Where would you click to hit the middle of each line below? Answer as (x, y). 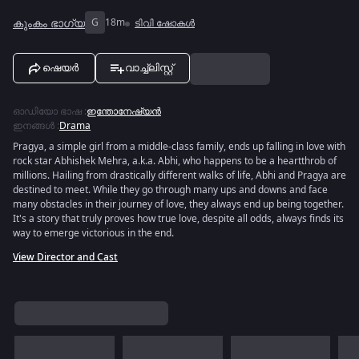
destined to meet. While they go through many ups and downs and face (170, 190)
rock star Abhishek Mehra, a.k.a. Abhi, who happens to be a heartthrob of (175, 161)
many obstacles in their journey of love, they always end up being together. (178, 204)
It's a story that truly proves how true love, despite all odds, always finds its (178, 219)
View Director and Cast (65, 257)
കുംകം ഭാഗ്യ (49, 23)
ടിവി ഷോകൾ (165, 23)
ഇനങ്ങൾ (34, 126)
